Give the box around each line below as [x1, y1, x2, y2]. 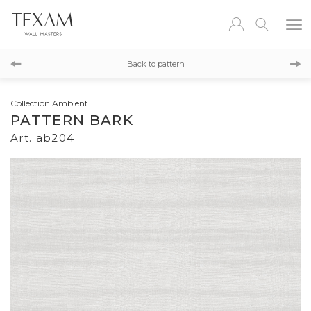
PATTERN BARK [10, 112, 133, 128]
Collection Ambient [10, 98, 88, 108]
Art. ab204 [10, 131, 75, 144]
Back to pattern [126, 58, 185, 69]
